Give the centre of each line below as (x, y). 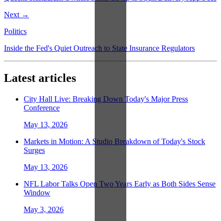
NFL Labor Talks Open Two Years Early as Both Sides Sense (120, 184)
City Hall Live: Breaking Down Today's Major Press (106, 99)
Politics (15, 31)
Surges (34, 150)
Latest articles (40, 78)
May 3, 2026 (44, 209)
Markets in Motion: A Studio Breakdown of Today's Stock (114, 141)
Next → (17, 14)
